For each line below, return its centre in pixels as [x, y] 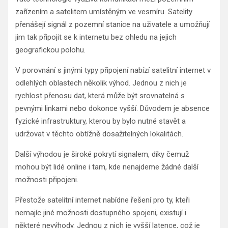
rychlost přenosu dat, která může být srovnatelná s [100, 95]
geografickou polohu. [50, 50]
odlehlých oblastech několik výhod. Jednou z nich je [101, 83]
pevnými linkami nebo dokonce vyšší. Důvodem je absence [112, 108]
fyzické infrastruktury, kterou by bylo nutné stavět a [101, 121]
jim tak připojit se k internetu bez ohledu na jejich [96, 37]
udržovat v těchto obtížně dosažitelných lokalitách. [99, 134]
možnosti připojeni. [47, 179]
